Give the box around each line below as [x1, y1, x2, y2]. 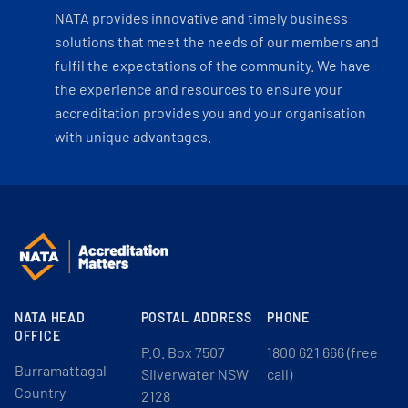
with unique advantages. [55, 127, 211, 145]
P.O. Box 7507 [140, 343, 225, 361]
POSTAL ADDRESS [140, 310, 252, 325]
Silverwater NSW [140, 365, 249, 382]
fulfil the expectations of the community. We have [55, 56, 371, 74]
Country [15, 383, 66, 401]
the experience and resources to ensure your [55, 80, 342, 97]
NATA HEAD [15, 310, 86, 325]
